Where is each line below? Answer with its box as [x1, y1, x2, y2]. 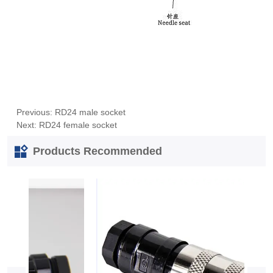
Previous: [16, 107, 55, 118]
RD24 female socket [38, 120, 117, 130]
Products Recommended [30, 144, 163, 157]
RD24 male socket [54, 107, 126, 118]
